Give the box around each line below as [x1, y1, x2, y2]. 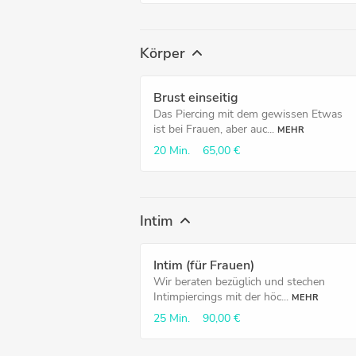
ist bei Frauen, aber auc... [153, 122, 274, 137]
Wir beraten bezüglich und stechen [153, 274, 325, 289]
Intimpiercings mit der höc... [153, 289, 288, 304]
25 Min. [153, 311, 190, 326]
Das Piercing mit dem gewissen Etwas [153, 106, 342, 122]
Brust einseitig [153, 89, 238, 106]
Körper [140, 43, 185, 63]
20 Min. [153, 143, 190, 158]
